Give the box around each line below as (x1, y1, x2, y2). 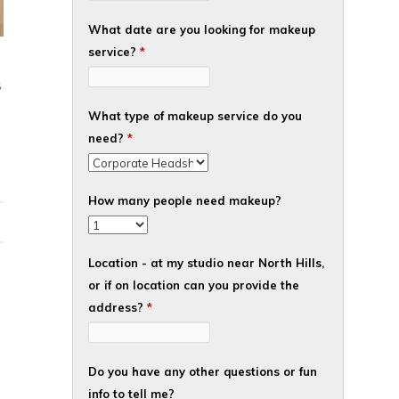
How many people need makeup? (88, 193, 281, 208)
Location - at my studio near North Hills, (88, 256, 324, 270)
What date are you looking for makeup (88, 22, 315, 37)
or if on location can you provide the (88, 278, 299, 292)
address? (88, 300, 147, 314)
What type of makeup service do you (88, 109, 302, 123)
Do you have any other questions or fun (88, 364, 317, 379)
